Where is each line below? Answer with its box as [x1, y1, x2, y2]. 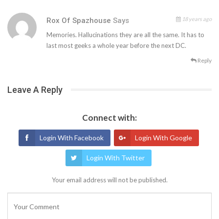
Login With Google [134, 133, 192, 142]
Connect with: [82, 112, 137, 123]
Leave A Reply [7, 84, 63, 95]
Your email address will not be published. [51, 175, 168, 184]
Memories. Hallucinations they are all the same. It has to [46, 30, 204, 39]
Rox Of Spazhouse [46, 16, 113, 25]
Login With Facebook [39, 133, 104, 142]
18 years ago [181, 15, 212, 22]
